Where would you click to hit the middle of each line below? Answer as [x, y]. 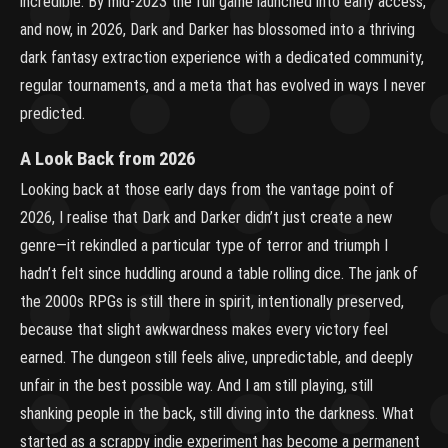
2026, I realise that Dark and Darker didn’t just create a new [206, 217]
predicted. [52, 113]
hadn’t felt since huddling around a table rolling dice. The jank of [219, 273]
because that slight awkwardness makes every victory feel [204, 329]
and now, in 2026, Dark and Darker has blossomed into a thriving [217, 29]
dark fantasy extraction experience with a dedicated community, [222, 57]
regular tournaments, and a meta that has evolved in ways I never [223, 85]
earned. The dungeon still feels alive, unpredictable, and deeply [216, 357]
